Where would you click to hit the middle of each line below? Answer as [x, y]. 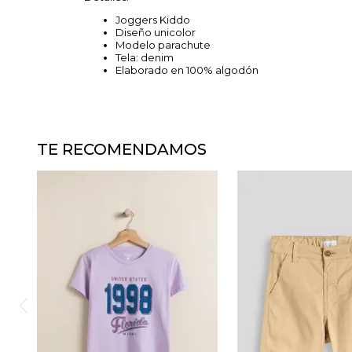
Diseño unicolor [157, 32]
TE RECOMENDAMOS [122, 149]
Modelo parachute [164, 45]
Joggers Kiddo [154, 20]
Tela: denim [147, 57]
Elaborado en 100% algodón [189, 70]
